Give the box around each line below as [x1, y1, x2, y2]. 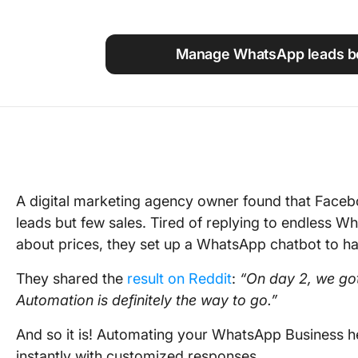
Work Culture [264, 31, 333, 45]
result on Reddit [127, 270, 232, 287]
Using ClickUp [264, 4, 340, 18]
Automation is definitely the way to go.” [16, 292, 277, 308]
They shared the [16, 270, 127, 287]
